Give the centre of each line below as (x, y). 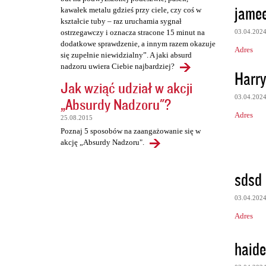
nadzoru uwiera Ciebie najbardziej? (118, 66)
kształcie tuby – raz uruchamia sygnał (121, 21)
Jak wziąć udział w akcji (126, 88)
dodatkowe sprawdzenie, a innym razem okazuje (138, 44)
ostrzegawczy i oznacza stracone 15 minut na (133, 33)
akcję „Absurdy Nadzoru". (102, 142)
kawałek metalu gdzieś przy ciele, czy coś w (131, 10)
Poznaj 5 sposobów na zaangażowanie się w (131, 131)
